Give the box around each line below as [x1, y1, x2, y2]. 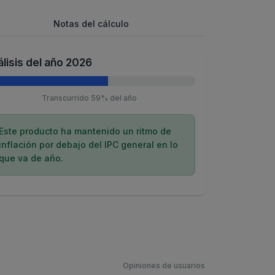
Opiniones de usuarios [123, 260, 205, 270]
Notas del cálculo [53, 18, 129, 29]
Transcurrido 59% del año [41, 93, 137, 103]
